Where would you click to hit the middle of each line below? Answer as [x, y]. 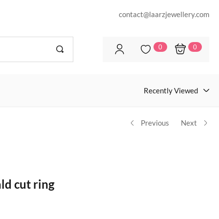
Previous [155, 123]
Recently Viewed [171, 90]
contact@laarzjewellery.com [164, 14]
